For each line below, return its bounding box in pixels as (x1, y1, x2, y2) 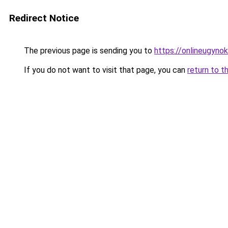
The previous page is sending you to (22, 46, 154, 55)
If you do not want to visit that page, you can (22, 65, 187, 75)
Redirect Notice (9, 12, 79, 24)
